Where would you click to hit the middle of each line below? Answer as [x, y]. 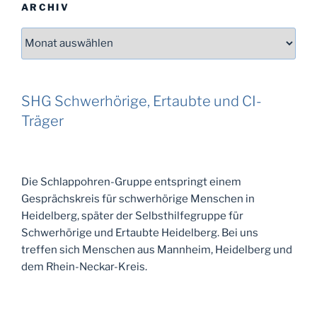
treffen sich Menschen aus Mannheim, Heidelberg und [157, 249]
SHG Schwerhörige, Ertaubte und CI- [142, 101]
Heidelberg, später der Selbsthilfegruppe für [132, 215]
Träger [42, 121]
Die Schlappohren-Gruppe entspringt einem [131, 181]
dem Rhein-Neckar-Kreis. [84, 266]
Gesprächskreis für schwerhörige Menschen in [138, 198]
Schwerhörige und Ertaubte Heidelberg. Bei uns [140, 232]
